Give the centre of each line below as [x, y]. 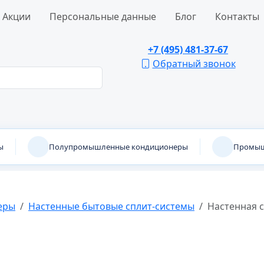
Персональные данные [103, 16]
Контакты [237, 16]
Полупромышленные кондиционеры [118, 146]
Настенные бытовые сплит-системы [111, 206]
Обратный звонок [194, 64]
